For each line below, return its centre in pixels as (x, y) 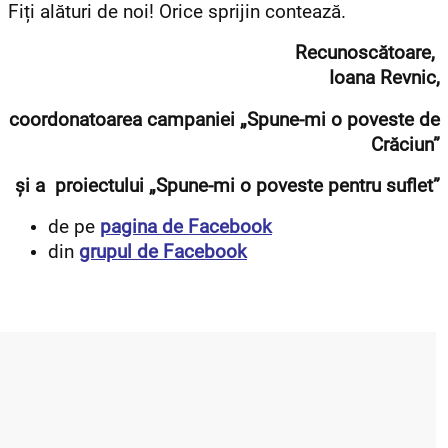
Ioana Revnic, (384, 78)
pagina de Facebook (186, 227)
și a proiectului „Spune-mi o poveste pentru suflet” (227, 186)
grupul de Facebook (163, 252)
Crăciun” (405, 144)
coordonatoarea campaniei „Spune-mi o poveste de (224, 119)
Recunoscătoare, (367, 53)
